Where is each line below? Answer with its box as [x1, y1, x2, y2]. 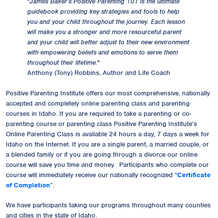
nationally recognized [110, 170, 175, 179]
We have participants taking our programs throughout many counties [6, 200, 211, 209]
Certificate [177, 170, 211, 179]
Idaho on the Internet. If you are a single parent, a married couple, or [6, 140, 209, 148]
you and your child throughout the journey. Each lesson [27, 17, 185, 26]
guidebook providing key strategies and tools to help [27, 7, 180, 16]
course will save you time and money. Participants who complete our [6, 160, 209, 169]
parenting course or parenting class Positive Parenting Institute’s [6, 119, 197, 128]
